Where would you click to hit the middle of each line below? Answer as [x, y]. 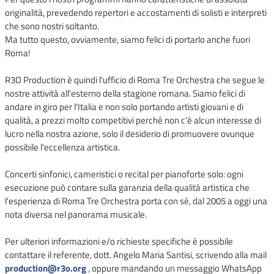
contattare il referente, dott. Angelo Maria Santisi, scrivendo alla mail [135, 255]
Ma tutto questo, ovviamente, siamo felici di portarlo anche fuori [127, 40]
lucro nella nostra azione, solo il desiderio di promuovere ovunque [129, 134]
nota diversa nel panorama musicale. [76, 215]
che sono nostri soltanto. [52, 26]
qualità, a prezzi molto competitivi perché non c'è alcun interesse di [133, 120]
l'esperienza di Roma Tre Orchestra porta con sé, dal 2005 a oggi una [136, 201]
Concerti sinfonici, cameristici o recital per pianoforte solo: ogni [124, 174]
